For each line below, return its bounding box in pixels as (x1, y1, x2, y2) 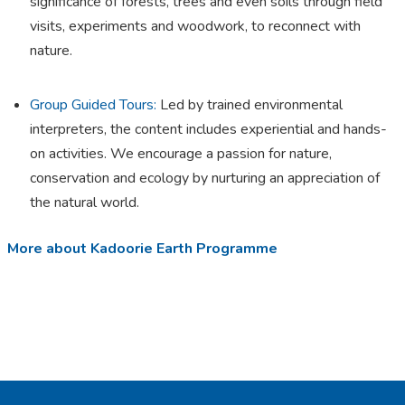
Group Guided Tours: (30, 95, 156, 116)
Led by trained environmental (160, 95, 343, 116)
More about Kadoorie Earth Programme (7, 239, 278, 259)
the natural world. (30, 193, 139, 213)
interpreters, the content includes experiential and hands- (30, 119, 387, 140)
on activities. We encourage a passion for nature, (30, 144, 332, 165)
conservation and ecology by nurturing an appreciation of (30, 168, 380, 189)
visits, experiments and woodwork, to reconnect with (30, 16, 361, 37)
